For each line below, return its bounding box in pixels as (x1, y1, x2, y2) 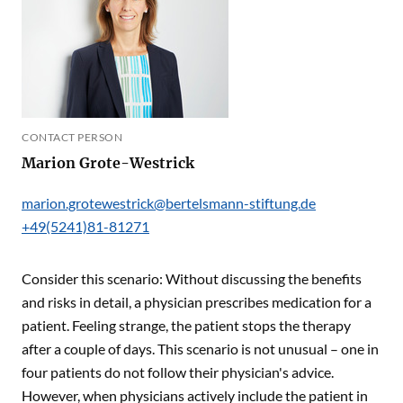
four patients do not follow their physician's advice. (22, 363, 334, 381)
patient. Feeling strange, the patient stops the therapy (22, 317, 351, 334)
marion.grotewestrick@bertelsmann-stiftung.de (22, 194, 316, 211)
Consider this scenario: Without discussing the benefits (22, 270, 362, 287)
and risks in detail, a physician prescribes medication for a (22, 293, 372, 310)
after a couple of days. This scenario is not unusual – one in (22, 340, 379, 357)
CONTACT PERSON (22, 130, 122, 144)
